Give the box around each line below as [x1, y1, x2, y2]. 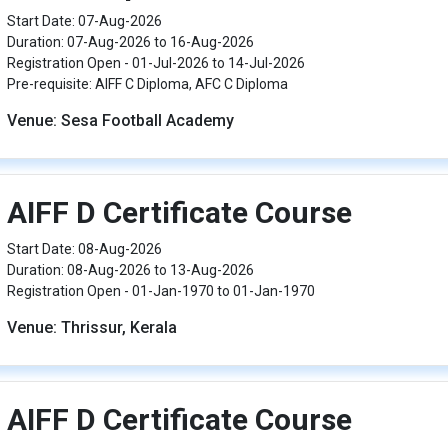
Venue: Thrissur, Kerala [6, 318, 177, 337]
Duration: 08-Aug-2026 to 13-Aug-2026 [6, 262, 254, 278]
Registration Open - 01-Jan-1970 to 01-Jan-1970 [6, 283, 315, 299]
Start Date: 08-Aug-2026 [6, 241, 162, 257]
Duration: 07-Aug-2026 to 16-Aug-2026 [6, 34, 254, 50]
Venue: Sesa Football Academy [6, 111, 234, 130]
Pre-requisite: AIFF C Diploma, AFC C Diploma [6, 76, 288, 92]
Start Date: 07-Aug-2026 [6, 13, 162, 29]
